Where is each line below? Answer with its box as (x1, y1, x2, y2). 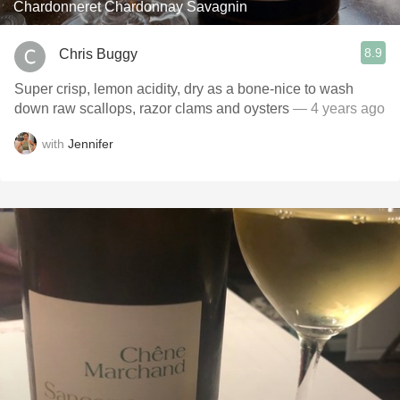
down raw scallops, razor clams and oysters (14, 101, 289, 116)
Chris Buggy (59, 46, 137, 62)
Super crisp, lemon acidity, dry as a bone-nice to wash (14, 81, 354, 96)
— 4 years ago (289, 101, 385, 116)
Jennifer (68, 136, 113, 151)
